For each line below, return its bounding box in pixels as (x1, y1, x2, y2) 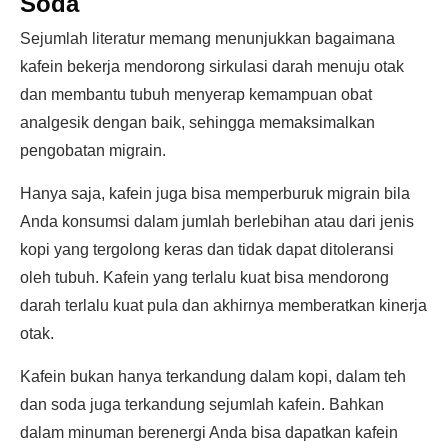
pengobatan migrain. (20, 142, 166, 159)
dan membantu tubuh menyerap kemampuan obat (20, 86, 372, 103)
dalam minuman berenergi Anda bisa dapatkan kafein (20, 424, 398, 441)
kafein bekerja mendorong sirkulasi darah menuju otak (20, 58, 404, 75)
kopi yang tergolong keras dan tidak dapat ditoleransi (20, 241, 394, 258)
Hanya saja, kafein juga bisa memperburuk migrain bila (20, 185, 410, 202)
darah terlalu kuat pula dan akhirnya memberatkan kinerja (20, 297, 427, 314)
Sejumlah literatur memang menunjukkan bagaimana (20, 30, 395, 47)
